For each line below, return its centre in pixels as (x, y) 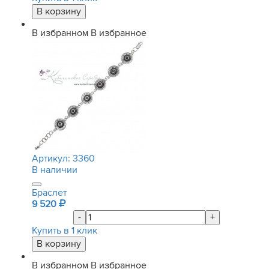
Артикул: (52, 159)
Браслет (49, 193)
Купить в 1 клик (65, 231)
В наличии (55, 170)
